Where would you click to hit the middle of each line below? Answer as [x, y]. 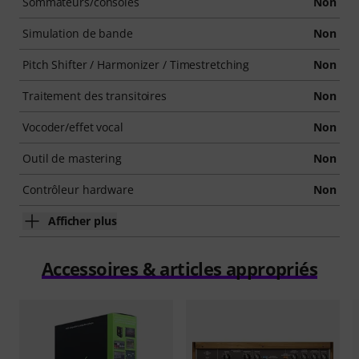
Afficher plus [83, 221]
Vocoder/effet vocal [73, 127]
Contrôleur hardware [78, 190]
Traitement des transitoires [95, 96]
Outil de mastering [73, 158]
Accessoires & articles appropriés [179, 268]
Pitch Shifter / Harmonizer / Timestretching [136, 65]
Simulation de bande [78, 33]
